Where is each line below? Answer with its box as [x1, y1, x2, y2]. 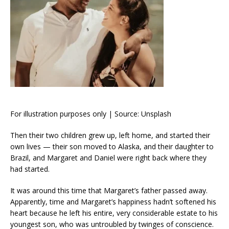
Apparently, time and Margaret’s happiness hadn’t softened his [10, 196, 216, 207]
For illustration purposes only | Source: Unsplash [10, 108, 171, 119]
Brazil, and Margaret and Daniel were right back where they [10, 152, 207, 163]
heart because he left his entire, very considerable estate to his [10, 208, 218, 218]
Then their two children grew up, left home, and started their [10, 130, 210, 140]
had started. [10, 164, 50, 174]
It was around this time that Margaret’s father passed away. [10, 185, 208, 195]
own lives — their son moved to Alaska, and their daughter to [10, 141, 214, 151]
